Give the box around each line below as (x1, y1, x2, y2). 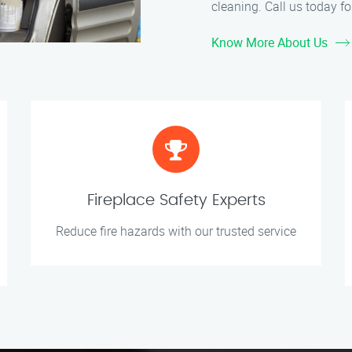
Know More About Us (211, 34, 328, 51)
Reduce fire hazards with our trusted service (56, 222, 296, 240)
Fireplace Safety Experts (86, 192, 266, 208)
